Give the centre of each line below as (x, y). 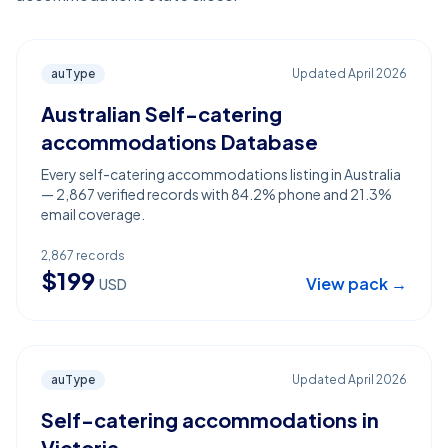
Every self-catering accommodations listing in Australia (221, 174)
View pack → (356, 283)
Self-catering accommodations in (210, 419)
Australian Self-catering (161, 113)
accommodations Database (179, 141)
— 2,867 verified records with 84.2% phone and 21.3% (216, 194)
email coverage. (93, 214)
